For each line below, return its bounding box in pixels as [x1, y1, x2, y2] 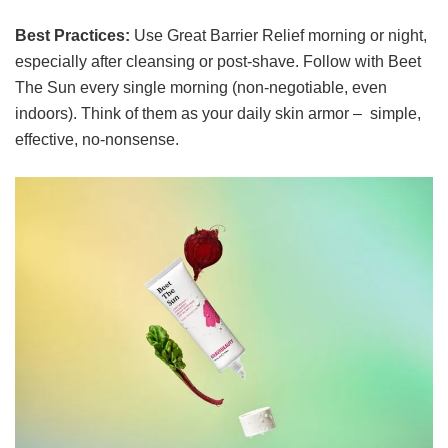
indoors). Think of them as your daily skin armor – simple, [15, 104, 421, 122]
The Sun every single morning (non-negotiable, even [15, 78, 387, 96]
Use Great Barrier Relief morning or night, [130, 26, 427, 44]
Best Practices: [15, 26, 130, 44]
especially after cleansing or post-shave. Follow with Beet [15, 52, 421, 70]
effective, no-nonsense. [15, 130, 179, 148]
